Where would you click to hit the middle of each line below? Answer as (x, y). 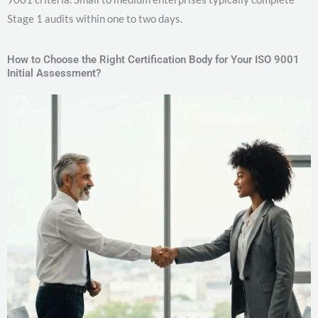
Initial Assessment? (54, 73)
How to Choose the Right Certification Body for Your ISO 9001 (153, 60)
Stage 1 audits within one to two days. (95, 19)
